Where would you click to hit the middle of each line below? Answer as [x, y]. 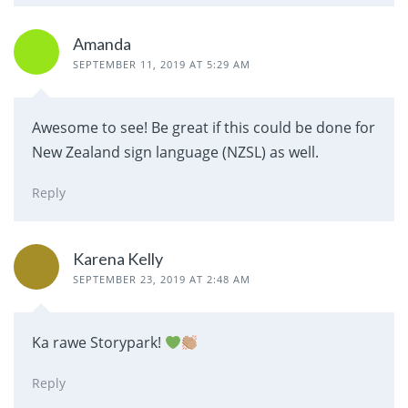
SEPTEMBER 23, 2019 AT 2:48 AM [162, 280]
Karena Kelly [118, 259]
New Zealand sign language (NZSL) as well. [175, 152]
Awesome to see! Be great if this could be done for [204, 127]
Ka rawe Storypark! [98, 343]
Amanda [102, 43]
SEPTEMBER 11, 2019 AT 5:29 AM [162, 64]
